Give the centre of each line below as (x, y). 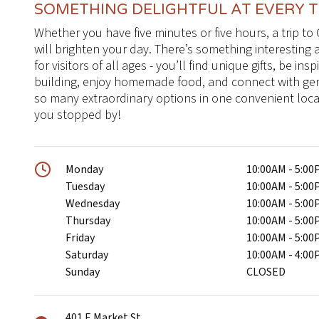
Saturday (87, 255)
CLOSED (266, 272)
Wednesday (93, 204)
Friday (80, 238)
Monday (85, 169)
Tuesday (85, 187)
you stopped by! (78, 115)
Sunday (83, 272)
